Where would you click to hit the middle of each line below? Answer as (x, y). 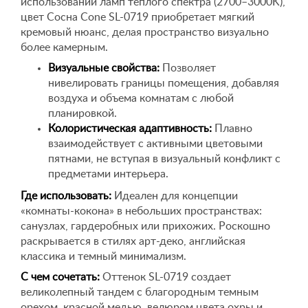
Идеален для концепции (175, 196)
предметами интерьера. (108, 174)
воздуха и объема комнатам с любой (141, 98)
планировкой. (82, 113)
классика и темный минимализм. (103, 256)
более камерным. (64, 47)
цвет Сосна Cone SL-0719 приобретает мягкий (137, 17)
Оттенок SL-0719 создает (165, 277)
